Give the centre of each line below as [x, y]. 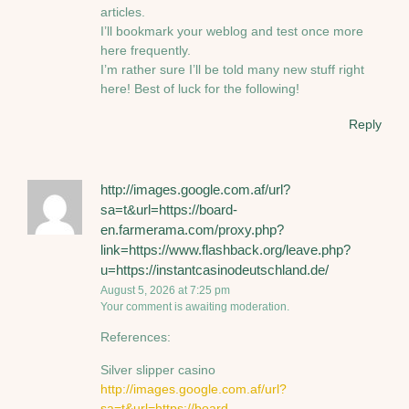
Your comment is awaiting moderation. [195, 306]
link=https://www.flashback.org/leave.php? [225, 249]
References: [136, 337]
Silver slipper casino [158, 369]
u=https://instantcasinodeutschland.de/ [215, 269]
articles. [123, 12]
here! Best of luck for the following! [200, 89]
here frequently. [146, 51]
